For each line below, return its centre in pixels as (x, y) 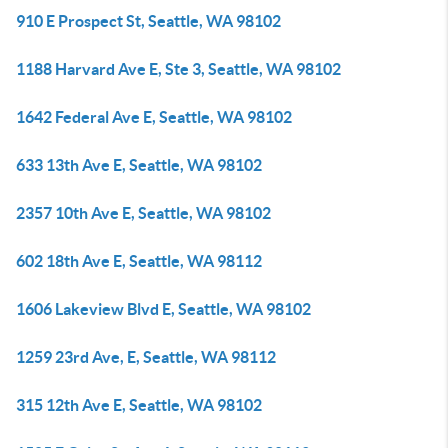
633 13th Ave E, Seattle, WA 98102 (139, 165)
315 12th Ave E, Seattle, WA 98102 (139, 405)
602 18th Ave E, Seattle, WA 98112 (139, 261)
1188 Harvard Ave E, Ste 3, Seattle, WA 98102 (178, 69)
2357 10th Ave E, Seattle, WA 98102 (143, 213)
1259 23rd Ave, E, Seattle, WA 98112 (146, 357)
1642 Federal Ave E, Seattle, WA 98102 (154, 117)
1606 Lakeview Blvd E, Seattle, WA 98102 (163, 309)
